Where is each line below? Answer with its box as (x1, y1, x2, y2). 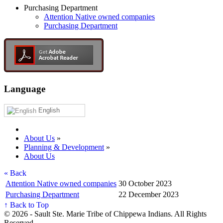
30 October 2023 (118, 179, 172, 188)
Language (4, 84, 45, 95)
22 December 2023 (118, 190, 179, 199)
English (36, 106, 60, 114)
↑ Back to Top (4, 200, 49, 209)
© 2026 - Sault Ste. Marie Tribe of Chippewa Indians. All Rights (4, 209, 207, 218)
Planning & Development (24, 142, 104, 151)
